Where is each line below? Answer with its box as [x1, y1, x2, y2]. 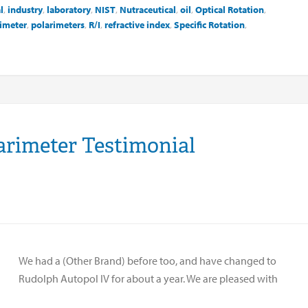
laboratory [47, 3, 91, 16]
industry [8, 3, 43, 16]
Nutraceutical [120, 3, 176, 16]
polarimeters [31, 18, 85, 31]
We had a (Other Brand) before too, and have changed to [19, 253, 276, 267]
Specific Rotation [174, 18, 245, 31]
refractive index [104, 18, 170, 31]
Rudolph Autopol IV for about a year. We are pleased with [19, 271, 278, 285]
